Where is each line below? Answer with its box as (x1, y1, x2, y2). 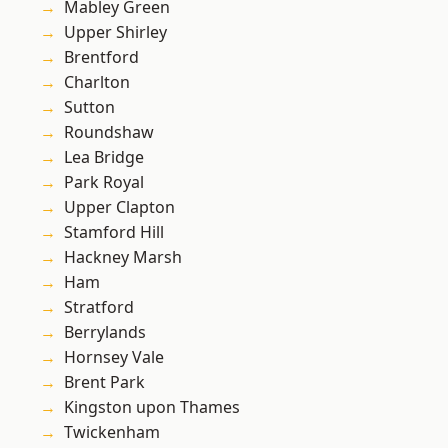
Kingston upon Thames (64, 396, 240, 419)
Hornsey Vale (64, 346, 164, 369)
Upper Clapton (64, 196, 175, 219)
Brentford (64, 46, 139, 69)
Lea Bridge (64, 146, 144, 169)
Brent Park (64, 371, 145, 394)
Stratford (64, 296, 134, 319)
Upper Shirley (64, 21, 167, 44)
